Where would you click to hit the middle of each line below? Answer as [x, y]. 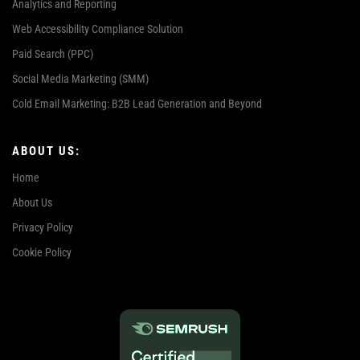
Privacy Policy [43, 227]
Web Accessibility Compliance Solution [98, 29]
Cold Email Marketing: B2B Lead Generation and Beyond [137, 103]
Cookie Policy [42, 252]
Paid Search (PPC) [53, 53]
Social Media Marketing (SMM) [80, 78]
